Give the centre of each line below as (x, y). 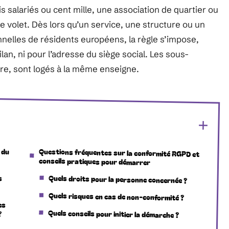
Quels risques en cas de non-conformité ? (116, 196)
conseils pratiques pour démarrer (95, 161)
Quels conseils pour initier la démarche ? (114, 214)
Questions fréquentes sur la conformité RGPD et (119, 153)
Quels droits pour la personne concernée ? (118, 179)
